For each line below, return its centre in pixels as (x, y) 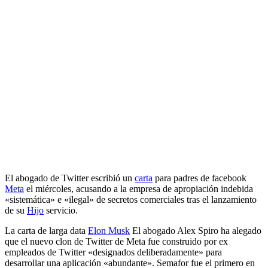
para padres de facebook (200, 178)
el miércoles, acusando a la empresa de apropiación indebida (138, 188)
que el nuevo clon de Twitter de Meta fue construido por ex (116, 241)
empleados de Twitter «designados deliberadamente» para (113, 252)
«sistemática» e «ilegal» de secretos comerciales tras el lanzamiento (131, 199)
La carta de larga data (46, 230)
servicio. (61, 210)
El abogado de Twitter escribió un (70, 178)
